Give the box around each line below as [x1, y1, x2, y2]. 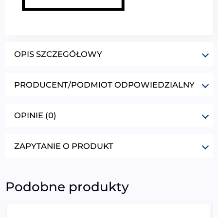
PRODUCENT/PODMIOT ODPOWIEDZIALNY [14, 79, 195, 90]
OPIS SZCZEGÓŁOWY [14, 49, 103, 59]
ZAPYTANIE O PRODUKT [14, 141, 114, 151]
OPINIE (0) [14, 110, 57, 120]
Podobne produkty [5, 179, 129, 195]
